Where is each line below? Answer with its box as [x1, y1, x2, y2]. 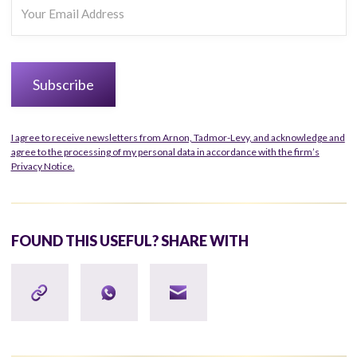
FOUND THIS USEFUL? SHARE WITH [10, 231, 249, 249]
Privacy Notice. [10, 159, 75, 172]
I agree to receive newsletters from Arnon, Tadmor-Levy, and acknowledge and [10, 131, 345, 143]
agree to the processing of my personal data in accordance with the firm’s [10, 145, 320, 158]
